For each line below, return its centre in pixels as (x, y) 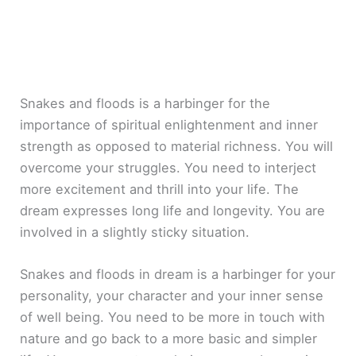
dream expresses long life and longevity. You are (173, 210)
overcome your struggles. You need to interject (168, 167)
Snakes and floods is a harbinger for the (145, 103)
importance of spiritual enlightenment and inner (169, 124)
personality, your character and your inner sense (172, 295)
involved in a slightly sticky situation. (135, 232)
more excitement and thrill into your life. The (160, 189)
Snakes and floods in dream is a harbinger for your (178, 274)
